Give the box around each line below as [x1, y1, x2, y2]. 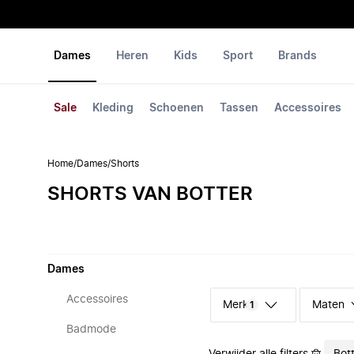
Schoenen [149, 103, 204, 114]
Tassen [220, 103, 258, 114]
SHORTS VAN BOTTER [47, 185, 253, 204]
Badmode [66, 324, 116, 335]
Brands [278, 51, 317, 62]
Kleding [92, 103, 134, 114]
